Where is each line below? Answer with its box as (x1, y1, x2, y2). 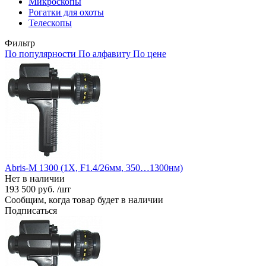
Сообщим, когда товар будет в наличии (5, 194, 163, 205)
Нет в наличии (5, 173, 65, 183)
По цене (133, 48, 166, 59)
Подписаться (5, 205, 57, 216)
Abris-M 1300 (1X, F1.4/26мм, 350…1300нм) (5, 162, 183, 173)
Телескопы (28, 17, 72, 28)
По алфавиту (78, 48, 131, 59)
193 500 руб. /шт (5, 183, 71, 194)
